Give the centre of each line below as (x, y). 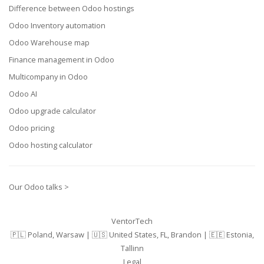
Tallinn (132, 248)
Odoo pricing (32, 128)
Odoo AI (23, 94)
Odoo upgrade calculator (52, 111)
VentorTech (132, 221)
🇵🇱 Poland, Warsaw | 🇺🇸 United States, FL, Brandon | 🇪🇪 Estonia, (132, 235)
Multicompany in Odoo (48, 77)
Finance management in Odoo (62, 60)
